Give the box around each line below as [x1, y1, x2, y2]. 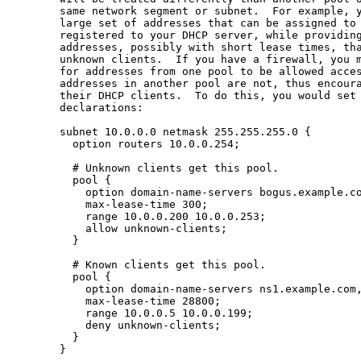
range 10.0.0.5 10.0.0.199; [15, 306, 253, 319]
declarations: [15, 101, 143, 114]
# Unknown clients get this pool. [15, 161, 279, 174]
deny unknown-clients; [15, 318, 221, 331]
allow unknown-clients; [15, 222, 227, 234]
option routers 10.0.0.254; [15, 137, 240, 150]
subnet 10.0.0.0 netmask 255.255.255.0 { [15, 125, 311, 138]
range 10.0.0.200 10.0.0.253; [15, 210, 266, 222]
